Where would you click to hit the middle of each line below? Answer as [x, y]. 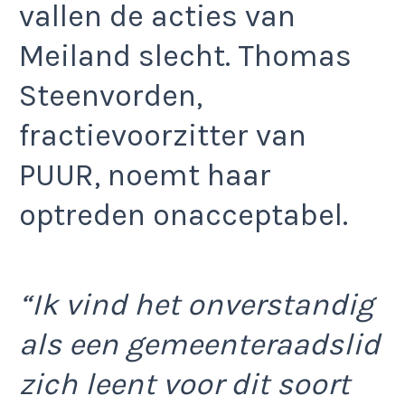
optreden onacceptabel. [184, 216]
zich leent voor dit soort [184, 384]
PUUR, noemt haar [145, 176]
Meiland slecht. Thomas [185, 57]
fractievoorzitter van [163, 136]
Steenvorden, [111, 96]
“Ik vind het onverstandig [196, 304]
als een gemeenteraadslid [199, 344]
